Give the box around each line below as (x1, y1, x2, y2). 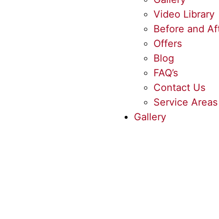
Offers (153, 38, 182, 49)
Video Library (153, 8, 215, 20)
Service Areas (153, 96, 218, 108)
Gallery (134, 111, 166, 123)
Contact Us (153, 82, 205, 93)
